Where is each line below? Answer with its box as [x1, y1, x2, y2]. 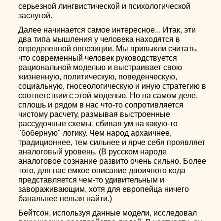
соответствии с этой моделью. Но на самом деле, [18, 91, 198, 100]
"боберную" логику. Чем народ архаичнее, [18, 129, 172, 137]
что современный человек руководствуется [18, 54, 178, 62]
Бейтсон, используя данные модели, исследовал [18, 209, 197, 217]
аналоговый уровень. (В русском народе [18, 147, 167, 156]
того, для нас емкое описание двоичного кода [18, 166, 186, 175]
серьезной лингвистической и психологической [18, 2, 191, 10]
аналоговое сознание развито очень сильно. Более [18, 157, 207, 165]
